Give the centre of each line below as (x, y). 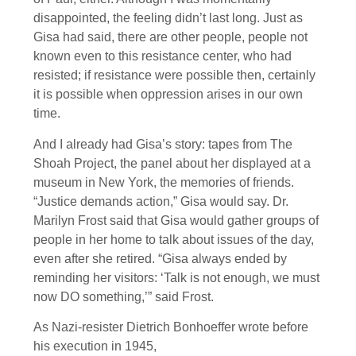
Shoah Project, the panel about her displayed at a (172, 163)
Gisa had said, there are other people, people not (170, 37)
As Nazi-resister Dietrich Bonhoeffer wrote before (171, 327)
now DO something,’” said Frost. (124, 296)
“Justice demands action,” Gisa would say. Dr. (161, 201)
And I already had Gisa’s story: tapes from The (163, 144)
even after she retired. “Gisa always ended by (160, 258)
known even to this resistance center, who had (163, 56)
